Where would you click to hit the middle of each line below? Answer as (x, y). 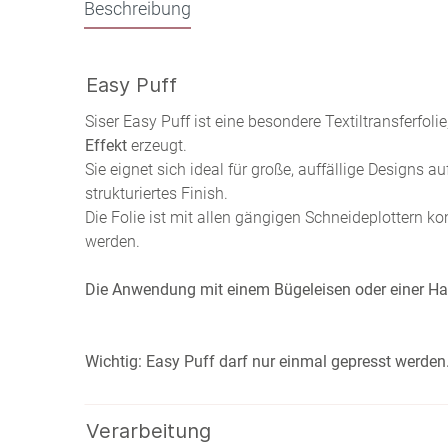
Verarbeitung (148, 431)
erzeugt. (157, 145)
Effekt (106, 145)
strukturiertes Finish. (156, 193)
